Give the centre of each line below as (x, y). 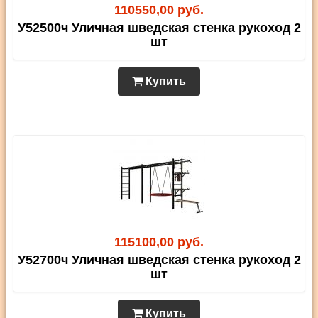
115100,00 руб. (159, 242)
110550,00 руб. (159, 10)
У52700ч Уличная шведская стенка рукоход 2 (159, 260)
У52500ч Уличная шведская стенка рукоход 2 (159, 28)
